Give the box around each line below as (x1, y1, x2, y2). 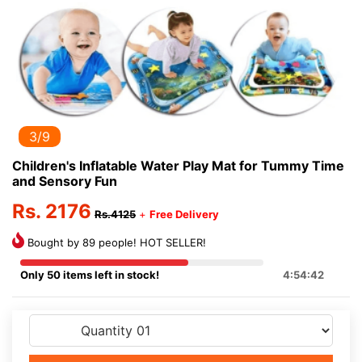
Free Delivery (149, 208, 219, 221)
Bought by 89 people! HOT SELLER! (24, 236, 206, 249)
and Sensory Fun (12, 173, 117, 189)
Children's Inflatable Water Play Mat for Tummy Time (12, 158, 344, 174)
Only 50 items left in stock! (20, 268, 159, 281)
